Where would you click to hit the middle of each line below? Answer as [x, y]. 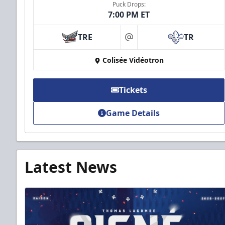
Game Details [133, 113]
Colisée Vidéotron [133, 60]
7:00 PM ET [129, 15]
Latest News [71, 167]
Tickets [133, 90]
